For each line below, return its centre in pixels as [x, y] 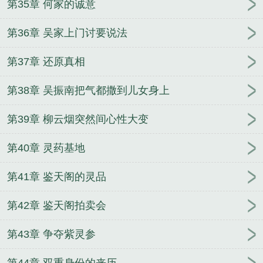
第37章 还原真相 [46, 62]
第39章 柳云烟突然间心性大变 [78, 119]
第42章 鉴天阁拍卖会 [57, 206]
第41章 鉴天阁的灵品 [57, 177]
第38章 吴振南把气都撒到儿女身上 [88, 91]
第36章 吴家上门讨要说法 [67, 33]
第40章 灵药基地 [46, 148]
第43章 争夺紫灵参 [51, 235]
